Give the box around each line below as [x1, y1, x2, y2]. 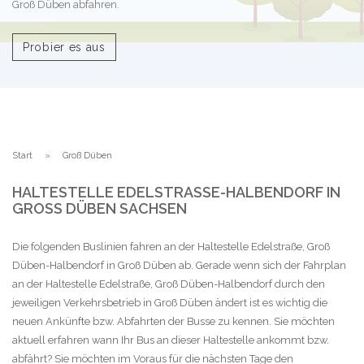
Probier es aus [23, 40, 106, 54]
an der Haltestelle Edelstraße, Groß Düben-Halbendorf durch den [12, 277, 325, 290]
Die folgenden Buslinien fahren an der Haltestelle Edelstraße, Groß [12, 240, 330, 253]
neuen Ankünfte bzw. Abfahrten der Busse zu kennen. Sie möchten [12, 314, 335, 327]
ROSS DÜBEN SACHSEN [12, 199, 167, 217]
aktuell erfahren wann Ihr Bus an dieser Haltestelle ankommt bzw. [12, 333, 329, 346]
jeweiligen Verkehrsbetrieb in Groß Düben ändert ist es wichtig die [12, 296, 327, 309]
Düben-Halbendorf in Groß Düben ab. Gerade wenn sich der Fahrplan [12, 258, 346, 271]
